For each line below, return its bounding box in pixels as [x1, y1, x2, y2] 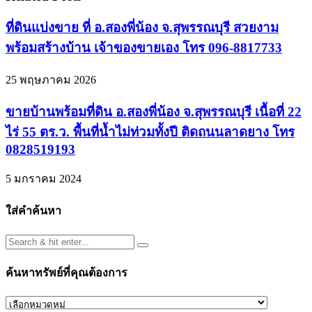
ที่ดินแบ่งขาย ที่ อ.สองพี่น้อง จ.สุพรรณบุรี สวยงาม [6, 20, 279, 36]
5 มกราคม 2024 [6, 173, 81, 185]
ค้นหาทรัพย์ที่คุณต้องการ [6, 267, 127, 279]
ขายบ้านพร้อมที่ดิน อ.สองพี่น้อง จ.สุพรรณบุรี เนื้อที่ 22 [6, 104, 302, 119]
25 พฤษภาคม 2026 [6, 73, 96, 86]
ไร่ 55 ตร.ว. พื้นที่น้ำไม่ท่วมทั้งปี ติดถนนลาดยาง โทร [6, 124, 295, 139]
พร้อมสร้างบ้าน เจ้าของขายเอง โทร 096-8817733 [6, 40, 282, 56]
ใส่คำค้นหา [6, 205, 61, 217]
